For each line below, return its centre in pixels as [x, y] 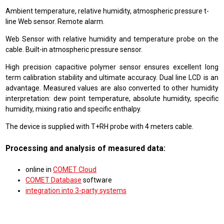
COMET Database [54, 180]
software [97, 180]
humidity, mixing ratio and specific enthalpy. [74, 109]
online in [39, 169]
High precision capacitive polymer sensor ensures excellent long [112, 67]
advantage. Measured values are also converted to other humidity [112, 88]
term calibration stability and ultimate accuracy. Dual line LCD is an [112, 77]
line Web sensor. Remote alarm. [55, 21]
